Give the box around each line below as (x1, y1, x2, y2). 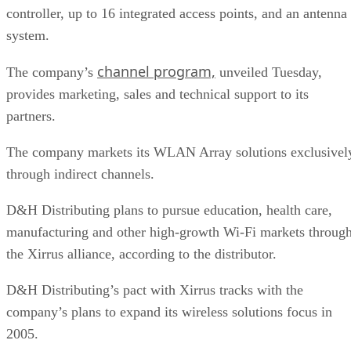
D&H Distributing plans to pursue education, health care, (6, 201, 332, 218)
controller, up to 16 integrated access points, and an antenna (6, 5, 347, 21)
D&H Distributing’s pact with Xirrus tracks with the (6, 281, 303, 298)
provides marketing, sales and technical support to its (6, 85, 309, 102)
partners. (6, 107, 56, 124)
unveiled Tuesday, (215, 63, 322, 80)
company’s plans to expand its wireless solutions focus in (6, 303, 332, 320)
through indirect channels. (6, 165, 154, 182)
